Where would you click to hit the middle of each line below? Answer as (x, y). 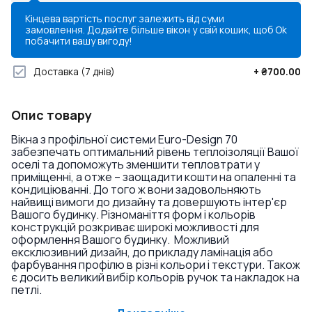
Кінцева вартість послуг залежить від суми (125, 18)
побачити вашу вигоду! (79, 41)
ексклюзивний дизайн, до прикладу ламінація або (142, 252)
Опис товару (52, 115)
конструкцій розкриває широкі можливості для (135, 227)
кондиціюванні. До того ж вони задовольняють (136, 189)
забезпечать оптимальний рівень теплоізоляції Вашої (155, 152)
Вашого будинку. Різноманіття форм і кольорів (133, 214)
